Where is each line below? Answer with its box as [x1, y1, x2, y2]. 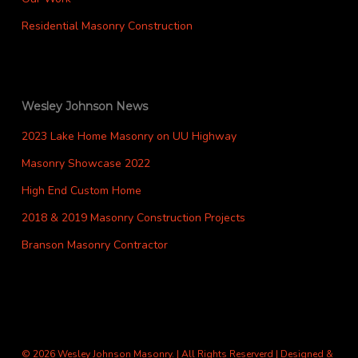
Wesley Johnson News [21, 99, 148, 113]
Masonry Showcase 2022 [21, 156, 150, 171]
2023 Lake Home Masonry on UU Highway [21, 129, 237, 144]
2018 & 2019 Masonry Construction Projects [21, 210, 245, 225]
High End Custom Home [21, 183, 141, 198]
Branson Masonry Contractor [21, 237, 168, 253]
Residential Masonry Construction [21, 18, 193, 34]
